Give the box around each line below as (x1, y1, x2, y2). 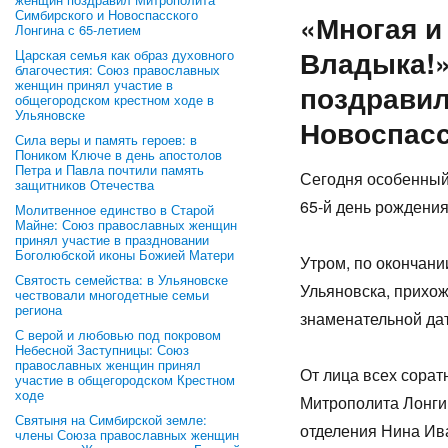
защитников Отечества (15, 175, 154, 194)
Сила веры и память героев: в (15, 130, 197, 149)
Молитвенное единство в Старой (15, 200, 214, 219)
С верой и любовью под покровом (15, 325, 221, 344)
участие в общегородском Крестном (15, 370, 235, 389)
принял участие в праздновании (15, 230, 209, 249)
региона (15, 300, 62, 319)
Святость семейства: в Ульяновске (15, 270, 228, 289)
